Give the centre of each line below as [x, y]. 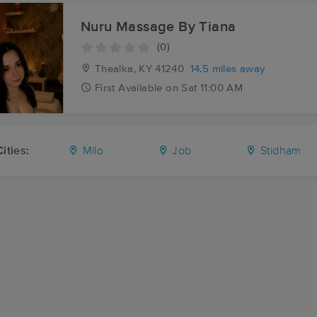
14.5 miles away [227, 69]
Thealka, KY [122, 69]
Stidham [279, 151]
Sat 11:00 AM [212, 88]
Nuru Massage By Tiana [158, 27]
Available [140, 88]
